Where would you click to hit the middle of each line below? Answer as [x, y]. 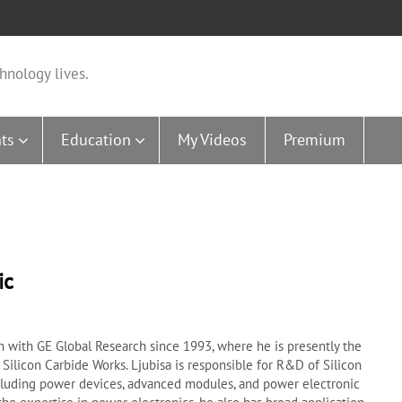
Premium [314, 140]
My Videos [212, 140]
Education [96, 140]
